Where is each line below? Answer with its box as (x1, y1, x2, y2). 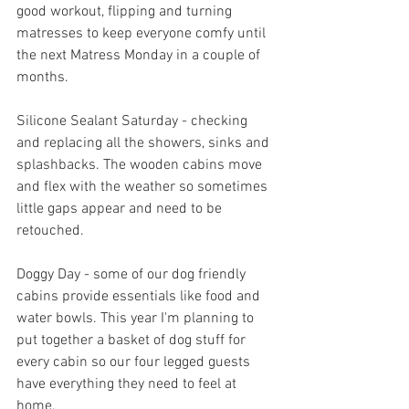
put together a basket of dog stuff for (16, 331, 249, 351)
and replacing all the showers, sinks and (16, 134, 273, 153)
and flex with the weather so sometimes (16, 178, 271, 197)
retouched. (16, 222, 84, 241)
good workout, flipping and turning (16, 3, 236, 22)
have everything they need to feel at (16, 375, 240, 394)
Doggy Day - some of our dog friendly (16, 266, 249, 285)
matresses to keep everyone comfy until (16, 25, 269, 44)
